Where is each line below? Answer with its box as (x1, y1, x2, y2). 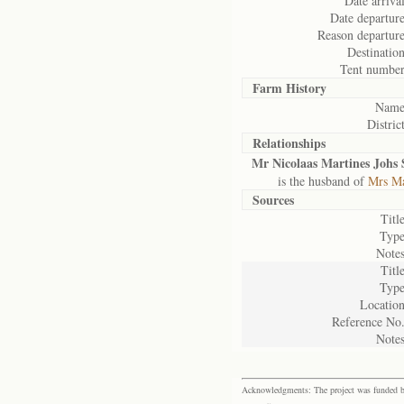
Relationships (252, 133, 326, 152)
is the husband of (252, 172, 368, 189)
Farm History (252, 78, 326, 97)
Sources (252, 190, 294, 209)
